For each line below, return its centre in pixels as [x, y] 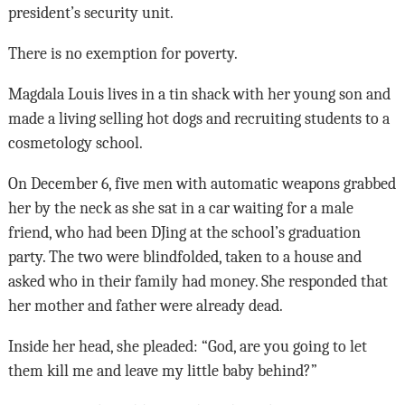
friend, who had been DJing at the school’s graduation [184, 233]
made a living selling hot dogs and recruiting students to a [198, 119]
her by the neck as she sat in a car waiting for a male [180, 208]
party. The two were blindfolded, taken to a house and [184, 257]
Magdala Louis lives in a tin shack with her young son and [199, 94]
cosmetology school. [75, 143]
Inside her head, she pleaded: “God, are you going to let [187, 347]
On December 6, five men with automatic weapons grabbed [202, 184]
